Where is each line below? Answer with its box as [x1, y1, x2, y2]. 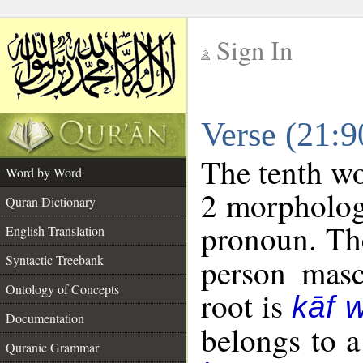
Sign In [216, 32, 293, 67]
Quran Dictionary [6, 193, 96, 210]
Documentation [6, 310, 84, 327]
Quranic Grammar [6, 339, 99, 356]
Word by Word [6, 164, 82, 181]
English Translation [6, 222, 105, 239]
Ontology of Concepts [6, 280, 119, 297]
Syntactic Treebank [6, 251, 104, 268]
